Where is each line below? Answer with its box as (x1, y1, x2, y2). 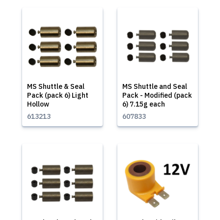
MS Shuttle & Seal (27, 82, 84, 91)
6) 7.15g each (122, 100, 165, 109)
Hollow (27, 100, 49, 109)
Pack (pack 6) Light (27, 91, 88, 100)
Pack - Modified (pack (122, 91, 192, 100)
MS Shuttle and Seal (122, 82, 187, 91)
